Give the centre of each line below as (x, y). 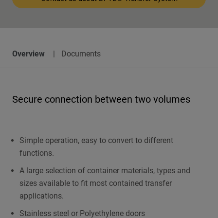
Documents (81, 54)
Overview (28, 54)
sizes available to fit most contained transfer (96, 183)
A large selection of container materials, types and (105, 171)
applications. (42, 196)
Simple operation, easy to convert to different (96, 140)
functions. (37, 153)
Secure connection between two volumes (101, 99)
